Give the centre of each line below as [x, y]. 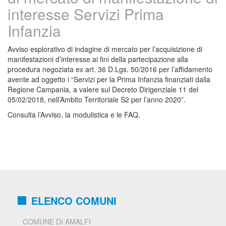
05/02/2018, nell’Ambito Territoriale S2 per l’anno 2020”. [97, 100]
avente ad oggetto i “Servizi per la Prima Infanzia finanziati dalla [109, 79]
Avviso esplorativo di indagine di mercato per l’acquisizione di [105, 49]
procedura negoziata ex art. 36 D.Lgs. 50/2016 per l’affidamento [110, 69]
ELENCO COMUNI [74, 201]
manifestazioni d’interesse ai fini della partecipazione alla [98, 59]
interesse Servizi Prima [86, 14]
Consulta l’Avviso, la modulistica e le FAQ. [74, 115]
